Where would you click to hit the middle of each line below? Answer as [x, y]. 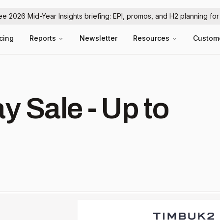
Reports [43, 38]
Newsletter [98, 38]
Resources [151, 38]
